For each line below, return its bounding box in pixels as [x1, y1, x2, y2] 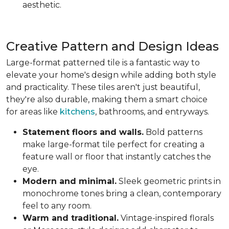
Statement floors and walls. [22, 127, 144, 137]
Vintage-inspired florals [119, 213, 214, 223]
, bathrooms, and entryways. [95, 106, 209, 117]
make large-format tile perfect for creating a [22, 139, 204, 149]
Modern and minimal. [22, 176, 117, 186]
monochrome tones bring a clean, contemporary [22, 188, 221, 198]
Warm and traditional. [22, 213, 119, 223]
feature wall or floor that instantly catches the [22, 151, 211, 162]
